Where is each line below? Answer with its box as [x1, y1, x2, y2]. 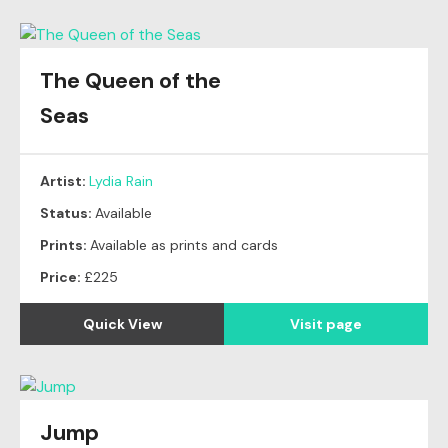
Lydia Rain [89, 172, 153, 191]
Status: [40, 204, 95, 223]
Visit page [290, 315, 362, 334]
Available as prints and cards [90, 236, 278, 255]
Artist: [40, 172, 89, 191]
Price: [40, 268, 84, 287]
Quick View [82, 315, 162, 334]
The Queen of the [40, 66, 221, 96]
